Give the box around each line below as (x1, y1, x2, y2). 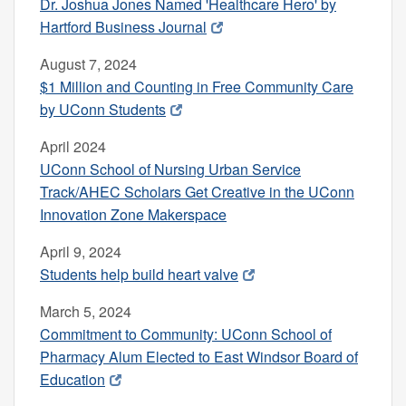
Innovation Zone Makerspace (40, 203, 227, 225)
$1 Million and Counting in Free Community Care (40, 75, 353, 97)
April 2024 (40, 135, 106, 157)
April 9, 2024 (40, 240, 121, 262)
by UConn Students (40, 98, 166, 120)
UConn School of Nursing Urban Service (40, 158, 301, 179)
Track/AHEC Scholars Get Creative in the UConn (40, 180, 354, 202)
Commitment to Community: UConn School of (40, 323, 332, 344)
